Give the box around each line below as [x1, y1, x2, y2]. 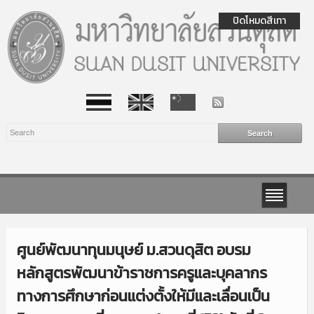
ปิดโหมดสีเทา [233, 13, 286, 28]
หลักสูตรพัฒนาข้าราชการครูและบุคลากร [16, 261, 267, 285]
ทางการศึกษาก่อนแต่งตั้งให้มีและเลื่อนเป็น [16, 284, 270, 308]
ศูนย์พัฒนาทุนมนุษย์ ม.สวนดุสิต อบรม [16, 238, 251, 261]
